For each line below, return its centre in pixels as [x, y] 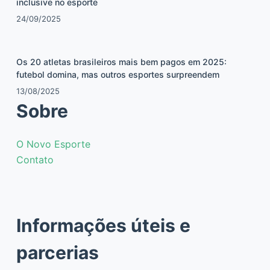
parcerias [57, 252]
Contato [35, 159]
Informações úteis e [103, 225]
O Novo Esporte [53, 144]
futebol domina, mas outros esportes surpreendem [118, 74]
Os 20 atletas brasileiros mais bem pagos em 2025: [121, 61]
